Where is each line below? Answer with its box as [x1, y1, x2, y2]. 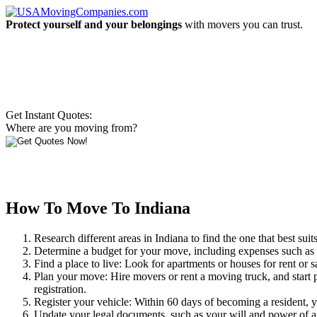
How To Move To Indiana [6, 198, 190, 217]
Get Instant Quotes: [6, 109, 92, 121]
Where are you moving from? [6, 122, 137, 134]
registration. [34, 282, 86, 295]
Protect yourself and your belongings [6, 18, 182, 30]
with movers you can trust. [182, 18, 303, 30]
